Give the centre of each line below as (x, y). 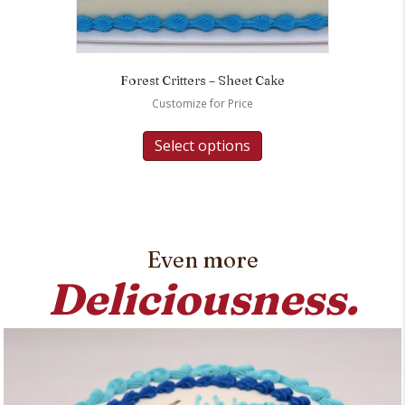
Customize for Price (202, 103)
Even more (202, 259)
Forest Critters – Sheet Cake (202, 80)
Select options (202, 145)
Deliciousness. (202, 298)
